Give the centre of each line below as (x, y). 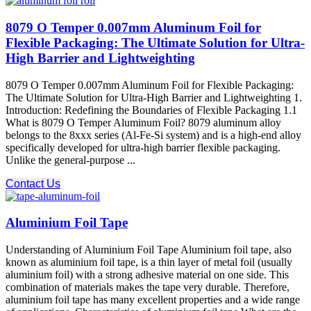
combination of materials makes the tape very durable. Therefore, (148, 287)
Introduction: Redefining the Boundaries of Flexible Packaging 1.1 (151, 110)
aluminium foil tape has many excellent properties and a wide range (153, 300)
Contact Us (33, 183)
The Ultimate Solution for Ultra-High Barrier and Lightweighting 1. (154, 97)
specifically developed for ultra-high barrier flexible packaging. (143, 147)
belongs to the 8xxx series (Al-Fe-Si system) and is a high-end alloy (153, 135)
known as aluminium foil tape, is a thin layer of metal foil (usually (149, 262)
